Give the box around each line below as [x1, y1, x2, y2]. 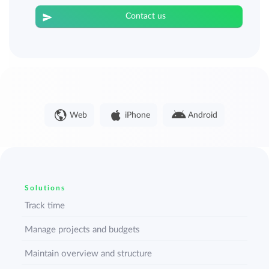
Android [187, 111, 217, 120]
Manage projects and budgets [25, 225, 141, 235]
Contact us [125, 12, 166, 21]
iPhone [124, 111, 150, 120]
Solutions [25, 184, 66, 192]
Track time [25, 201, 65, 211]
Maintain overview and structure [25, 249, 153, 259]
